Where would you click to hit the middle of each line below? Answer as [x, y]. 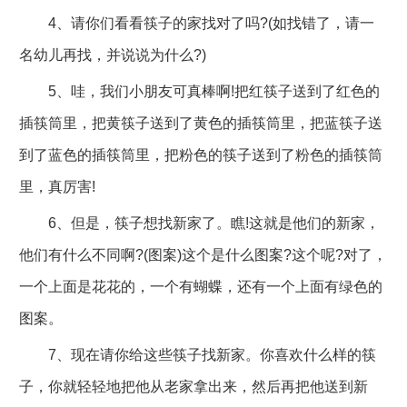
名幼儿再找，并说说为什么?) [112, 55]
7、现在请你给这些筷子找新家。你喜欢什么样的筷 [197, 354]
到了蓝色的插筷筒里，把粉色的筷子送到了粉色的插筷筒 [200, 154]
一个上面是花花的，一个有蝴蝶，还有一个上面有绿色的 [200, 286]
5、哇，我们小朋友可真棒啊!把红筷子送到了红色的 [199, 91]
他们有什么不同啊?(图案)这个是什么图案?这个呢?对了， [203, 254]
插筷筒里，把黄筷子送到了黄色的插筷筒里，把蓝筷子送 [200, 123]
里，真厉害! [57, 186]
